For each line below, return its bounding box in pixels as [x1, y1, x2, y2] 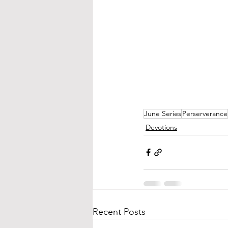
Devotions [146, 123, 177, 132]
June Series [144, 109, 181, 119]
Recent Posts [93, 206, 146, 218]
